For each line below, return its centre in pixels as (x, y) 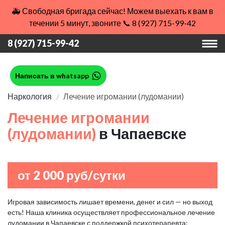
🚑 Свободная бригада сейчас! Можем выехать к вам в (113, 11)
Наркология (30, 96)
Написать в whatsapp (52, 76)
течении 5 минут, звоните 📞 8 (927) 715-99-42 (113, 23)
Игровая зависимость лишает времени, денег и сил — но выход (110, 202)
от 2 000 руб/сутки (72, 175)
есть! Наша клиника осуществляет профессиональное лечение (111, 212)
